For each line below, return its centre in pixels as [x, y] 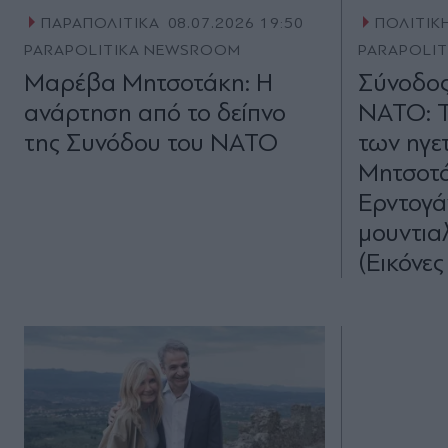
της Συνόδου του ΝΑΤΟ [151, 143]
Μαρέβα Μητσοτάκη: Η [148, 83]
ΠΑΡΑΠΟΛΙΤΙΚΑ [100, 23]
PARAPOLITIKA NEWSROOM [133, 50]
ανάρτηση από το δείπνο [155, 113]
